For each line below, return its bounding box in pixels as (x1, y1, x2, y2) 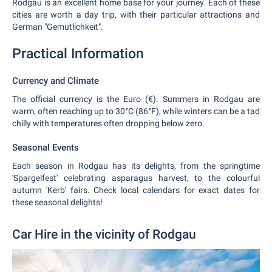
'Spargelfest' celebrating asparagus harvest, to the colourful (12, 173, 260, 183)
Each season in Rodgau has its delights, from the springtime (12, 161, 260, 171)
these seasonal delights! (12, 197, 103, 207)
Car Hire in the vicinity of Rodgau (12, 227, 196, 242)
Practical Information (12, 46, 144, 62)
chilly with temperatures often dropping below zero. (12, 118, 205, 128)
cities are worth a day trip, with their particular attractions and (12, 10, 260, 19)
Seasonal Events (12, 142, 79, 153)
